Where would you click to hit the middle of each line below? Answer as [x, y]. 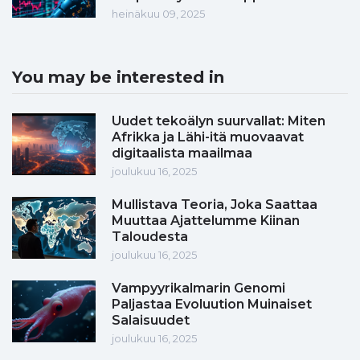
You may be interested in [118, 78]
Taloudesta [150, 237]
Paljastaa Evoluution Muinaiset [212, 305]
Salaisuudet [151, 321]
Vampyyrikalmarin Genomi [198, 288]
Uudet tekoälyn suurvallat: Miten [219, 121]
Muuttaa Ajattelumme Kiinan [206, 221]
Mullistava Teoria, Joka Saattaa [215, 205]
